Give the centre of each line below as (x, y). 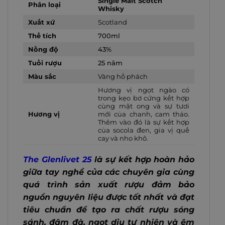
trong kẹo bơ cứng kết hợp (144, 98)
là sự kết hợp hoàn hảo (143, 160)
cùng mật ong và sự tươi (144, 106)
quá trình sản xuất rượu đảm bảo (109, 185)
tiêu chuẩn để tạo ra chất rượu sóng (109, 210)
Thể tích (42, 36)
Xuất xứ (41, 22)
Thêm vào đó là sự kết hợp (144, 122)
